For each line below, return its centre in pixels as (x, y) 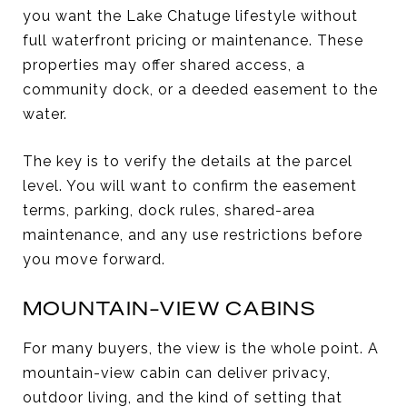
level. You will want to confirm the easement (190, 185)
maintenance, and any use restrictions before (193, 234)
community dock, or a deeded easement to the (200, 89)
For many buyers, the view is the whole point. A (201, 348)
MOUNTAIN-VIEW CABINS (169, 308)
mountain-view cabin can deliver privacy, (177, 372)
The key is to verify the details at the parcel (188, 161)
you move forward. (94, 259)
